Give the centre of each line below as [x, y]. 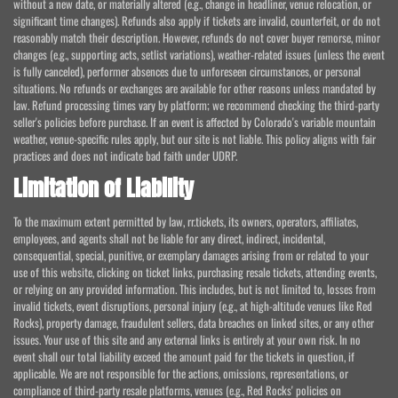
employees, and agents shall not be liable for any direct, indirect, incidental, [169, 238]
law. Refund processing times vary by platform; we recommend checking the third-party [196, 105]
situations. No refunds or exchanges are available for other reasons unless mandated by [195, 88]
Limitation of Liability [103, 188]
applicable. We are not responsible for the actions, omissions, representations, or [181, 373]
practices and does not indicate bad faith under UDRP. [125, 155]
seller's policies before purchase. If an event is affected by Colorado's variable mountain [195, 122]
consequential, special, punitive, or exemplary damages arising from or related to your [191, 255]
